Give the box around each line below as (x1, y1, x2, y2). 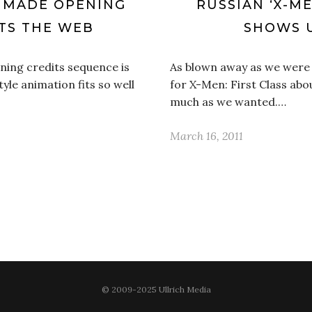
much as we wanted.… (170, 95, 286, 109)
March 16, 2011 (170, 129, 243, 143)
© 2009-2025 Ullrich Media (101, 284, 211, 295)
